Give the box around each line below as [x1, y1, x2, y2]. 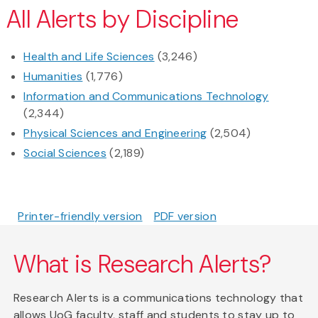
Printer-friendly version [18, 209, 143, 224]
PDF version [153, 209, 216, 224]
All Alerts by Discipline [6, 4, 238, 36]
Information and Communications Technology [23, 89, 269, 104]
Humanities [23, 69, 83, 84]
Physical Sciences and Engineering [23, 126, 207, 141]
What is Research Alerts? [13, 248, 273, 281]
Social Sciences [23, 146, 106, 161]
